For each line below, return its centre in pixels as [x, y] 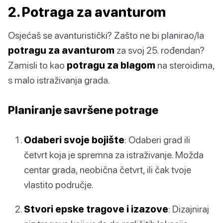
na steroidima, [185, 65]
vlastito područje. [59, 185]
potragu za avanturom [61, 50]
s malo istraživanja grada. [59, 80]
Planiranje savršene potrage [83, 110]
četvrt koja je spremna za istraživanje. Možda [114, 155]
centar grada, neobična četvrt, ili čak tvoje [108, 170]
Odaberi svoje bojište [74, 140]
